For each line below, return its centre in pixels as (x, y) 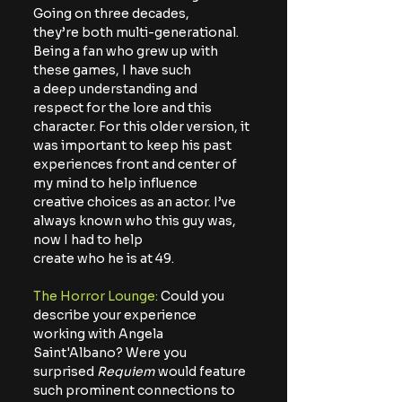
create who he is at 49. (104, 258)
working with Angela (100, 333)
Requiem (126, 371)
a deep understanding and (117, 88)
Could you (192, 296)
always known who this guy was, (136, 220)
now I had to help (88, 239)
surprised (65, 371)
